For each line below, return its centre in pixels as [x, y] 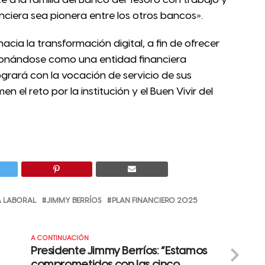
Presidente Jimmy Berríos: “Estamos [119, 251]
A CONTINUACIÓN [60, 238]
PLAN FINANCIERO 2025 [155, 201]
